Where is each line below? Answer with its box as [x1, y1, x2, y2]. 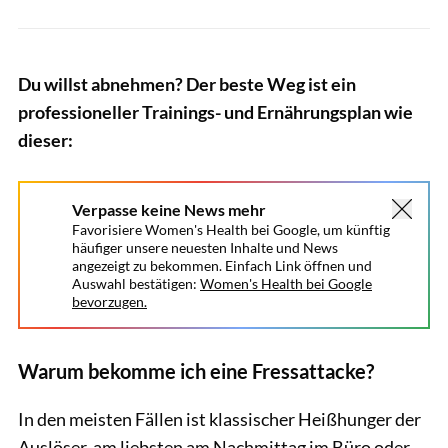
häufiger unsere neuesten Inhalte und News [72, 239, 338, 256]
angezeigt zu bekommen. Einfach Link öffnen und [72, 257, 372, 274]
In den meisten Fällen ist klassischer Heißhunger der [18, 407, 421, 430]
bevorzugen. [72, 293, 147, 310]
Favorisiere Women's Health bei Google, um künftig [72, 221, 390, 238]
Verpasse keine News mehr [72, 199, 266, 219]
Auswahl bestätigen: [72, 275, 197, 292]
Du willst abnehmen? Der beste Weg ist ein [18, 72, 356, 95]
